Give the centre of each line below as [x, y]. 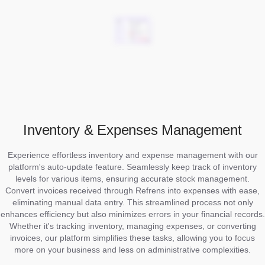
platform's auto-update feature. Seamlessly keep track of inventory [132, 167]
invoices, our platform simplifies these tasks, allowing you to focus [132, 238]
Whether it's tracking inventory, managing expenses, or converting [132, 226]
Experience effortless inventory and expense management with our [132, 155]
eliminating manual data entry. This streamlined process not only [132, 203]
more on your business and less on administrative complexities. [132, 250]
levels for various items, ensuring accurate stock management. [132, 179]
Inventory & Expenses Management [132, 130]
